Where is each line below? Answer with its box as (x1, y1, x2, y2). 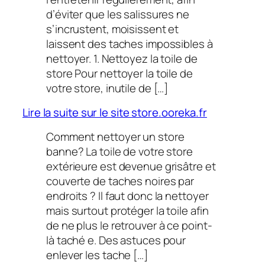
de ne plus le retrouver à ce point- (46, 217, 212, 233)
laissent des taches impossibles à (46, 35, 213, 51)
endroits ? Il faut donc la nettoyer (46, 188, 209, 203)
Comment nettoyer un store (46, 128, 185, 144)
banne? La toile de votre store (46, 143, 193, 159)
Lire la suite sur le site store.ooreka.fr (22, 105, 207, 121)
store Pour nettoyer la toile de (46, 65, 193, 81)
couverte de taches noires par (46, 173, 195, 189)
